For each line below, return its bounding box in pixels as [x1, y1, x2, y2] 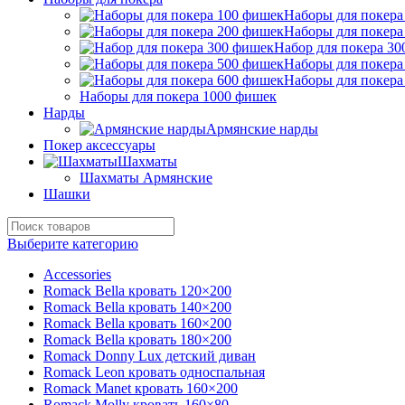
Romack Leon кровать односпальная [43, 364, 265, 381]
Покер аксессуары [43, 137, 155, 154]
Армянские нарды [206, 121, 318, 137]
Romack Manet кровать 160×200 [43, 381, 238, 397]
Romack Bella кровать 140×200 [43, 299, 231, 316]
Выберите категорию [7, 236, 138, 252]
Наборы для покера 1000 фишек [80, 89, 277, 105]
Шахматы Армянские [80, 170, 212, 186]
